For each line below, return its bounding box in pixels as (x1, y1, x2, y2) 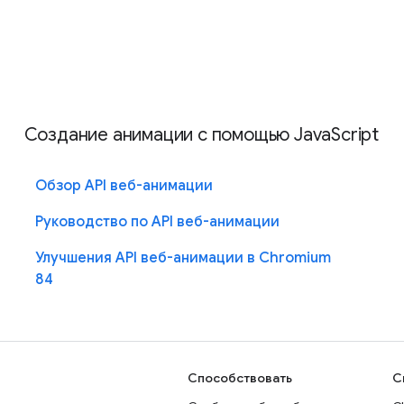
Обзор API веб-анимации (34, 176, 213, 195)
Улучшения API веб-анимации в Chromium (34, 248, 331, 267)
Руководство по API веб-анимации (34, 212, 280, 231)
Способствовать (188, 370, 292, 386)
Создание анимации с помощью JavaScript (23, 123, 380, 146)
